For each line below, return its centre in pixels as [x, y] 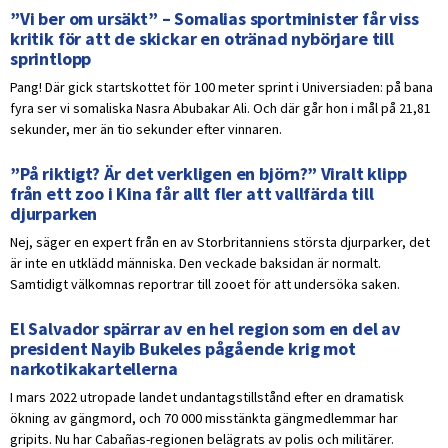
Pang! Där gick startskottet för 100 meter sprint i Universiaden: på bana [221, 87]
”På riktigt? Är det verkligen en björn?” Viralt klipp [208, 174]
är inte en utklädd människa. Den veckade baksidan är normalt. [195, 263]
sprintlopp [51, 59]
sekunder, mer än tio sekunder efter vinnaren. [146, 129]
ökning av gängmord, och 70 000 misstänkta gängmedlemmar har [204, 418]
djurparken [54, 214]
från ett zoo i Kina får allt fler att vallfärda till [192, 194]
